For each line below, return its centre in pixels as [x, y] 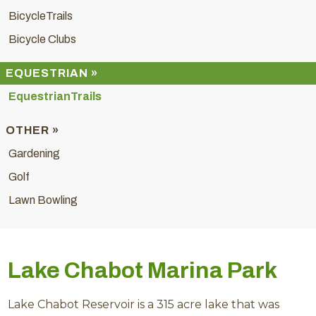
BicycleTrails [41, 16]
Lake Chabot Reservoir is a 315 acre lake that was [144, 305]
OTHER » [32, 130]
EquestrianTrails [55, 97]
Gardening [34, 154]
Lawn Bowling [43, 200]
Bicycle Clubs [42, 39]
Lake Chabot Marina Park [143, 271]
